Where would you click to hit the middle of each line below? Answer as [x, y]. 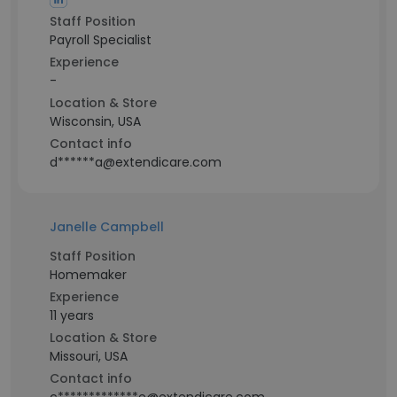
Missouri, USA [89, 356]
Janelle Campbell [107, 227]
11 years [72, 315]
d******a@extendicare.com [136, 162]
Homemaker [88, 275]
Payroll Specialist [101, 40]
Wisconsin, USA [95, 121]
